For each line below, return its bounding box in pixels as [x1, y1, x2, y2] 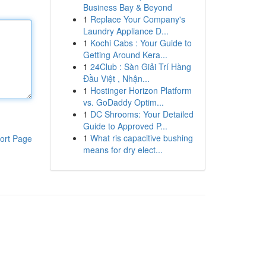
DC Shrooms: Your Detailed [90, 108, 194, 120]
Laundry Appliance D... [83, 25, 169, 37]
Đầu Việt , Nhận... [83, 72, 150, 84]
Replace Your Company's [90, 13, 185, 25]
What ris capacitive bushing [90, 132, 193, 144]
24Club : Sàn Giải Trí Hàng [90, 61, 191, 72]
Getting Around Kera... [83, 49, 167, 61]
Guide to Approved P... [83, 120, 167, 132]
